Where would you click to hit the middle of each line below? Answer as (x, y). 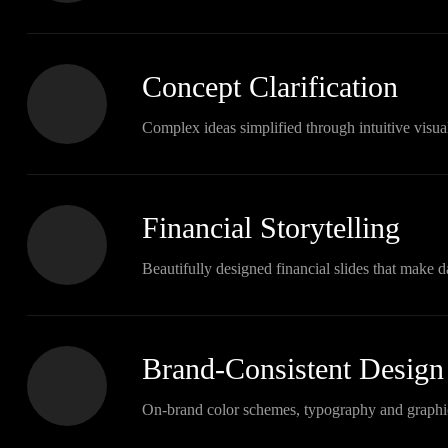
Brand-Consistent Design (292, 368)
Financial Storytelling (270, 227)
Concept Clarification (269, 86)
